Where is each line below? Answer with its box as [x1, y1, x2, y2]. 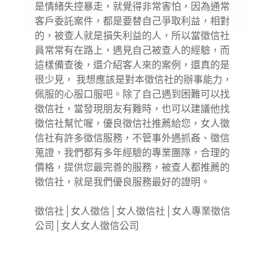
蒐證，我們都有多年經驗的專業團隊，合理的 [35, 147, 230, 158]
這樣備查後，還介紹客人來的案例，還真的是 [35, 60, 230, 71]
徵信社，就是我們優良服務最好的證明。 [35, 177, 211, 188]
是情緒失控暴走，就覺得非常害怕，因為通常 [35, 1, 230, 12]
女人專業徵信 [172, 206, 231, 217]
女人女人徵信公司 [61, 221, 140, 232]
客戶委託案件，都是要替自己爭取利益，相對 [35, 16, 230, 27]
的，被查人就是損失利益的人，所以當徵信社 [35, 30, 230, 41]
